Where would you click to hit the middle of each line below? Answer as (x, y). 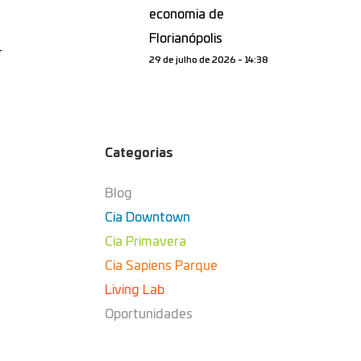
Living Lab (135, 290)
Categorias (139, 153)
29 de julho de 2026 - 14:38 (209, 60)
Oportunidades (149, 314)
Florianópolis (186, 39)
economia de (187, 15)
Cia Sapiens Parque (162, 266)
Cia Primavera (146, 242)
